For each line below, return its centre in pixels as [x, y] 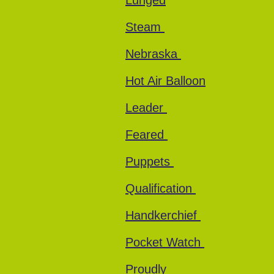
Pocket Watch [165, 242]
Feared [146, 135]
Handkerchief [163, 215]
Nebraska [153, 54]
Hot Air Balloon [165, 81]
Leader [146, 108]
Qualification [161, 188]
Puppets [150, 161]
